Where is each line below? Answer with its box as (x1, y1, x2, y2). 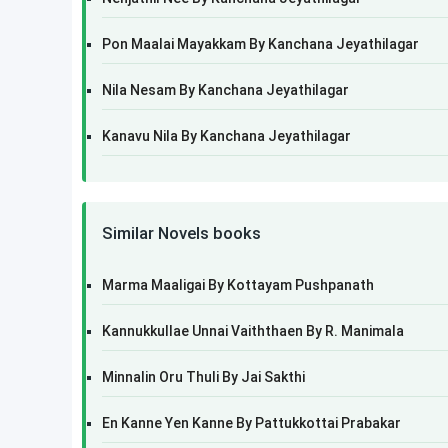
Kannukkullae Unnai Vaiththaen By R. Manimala (102, 323, 404, 339)
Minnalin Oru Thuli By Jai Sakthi (102, 369, 305, 385)
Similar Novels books (102, 223, 261, 243)
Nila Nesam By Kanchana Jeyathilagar (102, 82, 349, 98)
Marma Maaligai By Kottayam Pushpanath (102, 277, 374, 293)
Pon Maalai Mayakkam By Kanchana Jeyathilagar (102, 36, 419, 52)
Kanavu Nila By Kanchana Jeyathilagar (102, 128, 351, 144)
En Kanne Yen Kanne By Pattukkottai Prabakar (102, 415, 401, 431)
